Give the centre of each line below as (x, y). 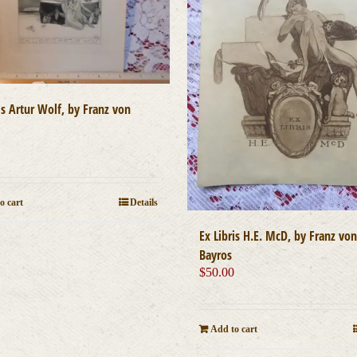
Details (143, 203)
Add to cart (233, 330)
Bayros (215, 255)
